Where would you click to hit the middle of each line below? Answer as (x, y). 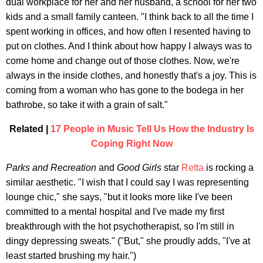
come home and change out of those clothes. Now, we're (123, 60)
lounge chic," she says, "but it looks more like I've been (119, 197)
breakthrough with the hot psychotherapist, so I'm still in (120, 226)
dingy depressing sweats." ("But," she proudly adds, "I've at (128, 241)
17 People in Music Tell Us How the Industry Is (152, 129)
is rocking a (229, 167)
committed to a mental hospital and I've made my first (115, 211)
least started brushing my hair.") (71, 255)
